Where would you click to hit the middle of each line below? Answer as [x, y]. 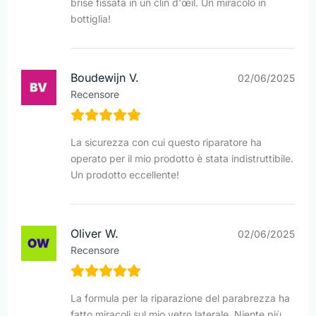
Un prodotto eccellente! [125, 175]
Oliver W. [95, 234]
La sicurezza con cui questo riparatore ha [166, 142]
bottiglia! [91, 19]
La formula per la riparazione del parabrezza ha [180, 298]
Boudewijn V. [105, 78]
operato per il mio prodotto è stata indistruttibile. [182, 159]
